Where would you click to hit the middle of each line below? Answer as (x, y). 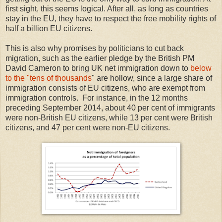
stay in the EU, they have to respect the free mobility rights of (111, 19)
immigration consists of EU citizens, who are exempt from (105, 88)
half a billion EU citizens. (49, 29)
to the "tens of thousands (49, 78)
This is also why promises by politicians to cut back (95, 49)
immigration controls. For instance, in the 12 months (97, 98)
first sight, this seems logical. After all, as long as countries (107, 9)
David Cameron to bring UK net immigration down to (98, 68)
